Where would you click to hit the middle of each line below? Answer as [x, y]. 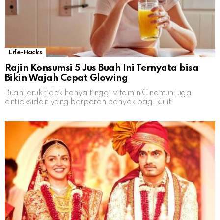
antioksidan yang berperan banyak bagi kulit [88, 102]
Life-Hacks [26, 53]
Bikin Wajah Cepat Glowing [67, 78]
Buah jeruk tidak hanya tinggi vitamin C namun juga [98, 93]
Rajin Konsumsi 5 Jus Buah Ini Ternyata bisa [102, 68]
